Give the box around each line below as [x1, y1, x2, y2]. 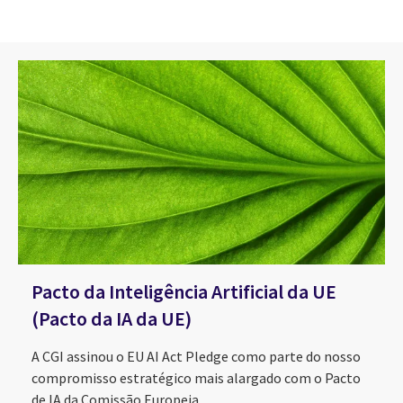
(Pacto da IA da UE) [31, 305, 192, 331]
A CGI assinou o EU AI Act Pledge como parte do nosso [31, 346, 361, 365]
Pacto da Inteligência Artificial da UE [31, 278, 336, 304]
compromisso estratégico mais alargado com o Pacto [31, 368, 361, 387]
